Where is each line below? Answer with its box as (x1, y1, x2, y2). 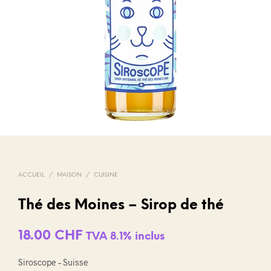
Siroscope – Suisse (18, 257, 88, 268)
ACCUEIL (18, 172, 45, 179)
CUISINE (94, 172, 118, 179)
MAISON (57, 172, 82, 179)
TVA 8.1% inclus (86, 231, 165, 243)
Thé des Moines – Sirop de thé (18, 198, 224, 214)
